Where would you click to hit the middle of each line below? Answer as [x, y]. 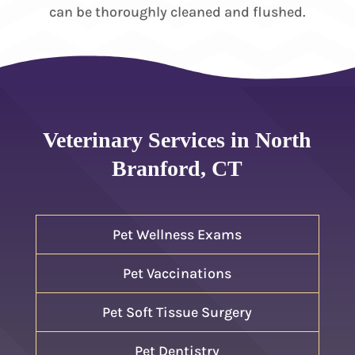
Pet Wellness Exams [177, 234]
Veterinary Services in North [177, 139]
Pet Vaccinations [177, 273]
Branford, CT [177, 168]
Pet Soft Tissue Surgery [177, 312]
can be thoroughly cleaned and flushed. [177, 11]
